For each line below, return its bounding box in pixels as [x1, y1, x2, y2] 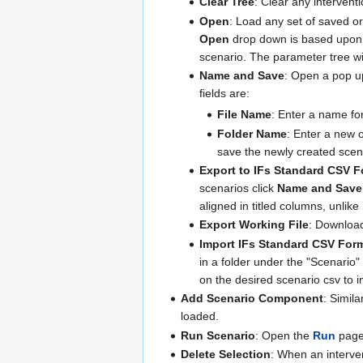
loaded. [181, 310, 220, 323]
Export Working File [199, 218, 309, 232]
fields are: [199, 87, 250, 100]
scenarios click [199, 181, 277, 194]
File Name [217, 108, 272, 122]
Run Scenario [181, 328, 256, 342]
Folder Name [217, 126, 288, 140]
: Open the [255, 328, 314, 342]
